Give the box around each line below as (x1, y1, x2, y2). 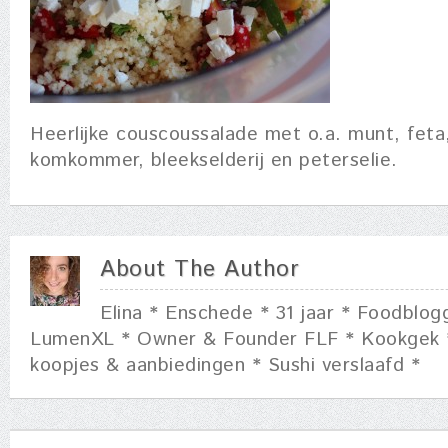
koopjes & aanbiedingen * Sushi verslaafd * (30, 351, 420, 379)
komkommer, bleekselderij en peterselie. (30, 146, 398, 174)
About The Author (100, 253, 299, 286)
